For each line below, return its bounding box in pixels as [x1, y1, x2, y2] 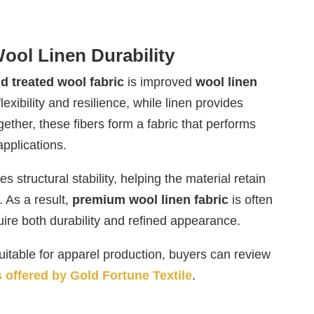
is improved [123, 75, 196, 90]
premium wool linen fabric [71, 193, 228, 207]
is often [228, 193, 273, 207]
